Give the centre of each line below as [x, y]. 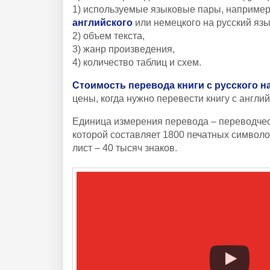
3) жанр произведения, [124, 49]
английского [102, 22]
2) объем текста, [108, 36]
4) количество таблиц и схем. [137, 62]
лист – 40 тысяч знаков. [125, 148]
